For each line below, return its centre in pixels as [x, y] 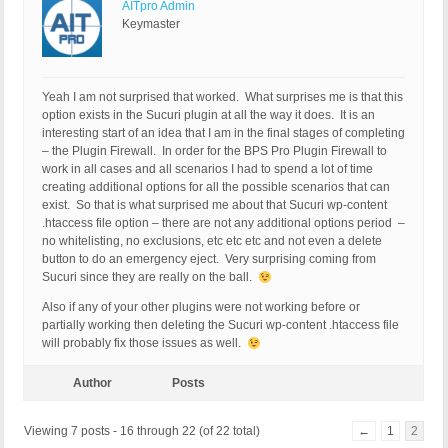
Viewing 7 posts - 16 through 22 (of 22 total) [142, 431]
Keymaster [151, 24]
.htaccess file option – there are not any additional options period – [223, 223]
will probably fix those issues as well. [144, 343]
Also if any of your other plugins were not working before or [201, 307]
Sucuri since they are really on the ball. [150, 277]
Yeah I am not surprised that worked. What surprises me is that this [222, 97]
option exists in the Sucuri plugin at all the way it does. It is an [208, 115]
